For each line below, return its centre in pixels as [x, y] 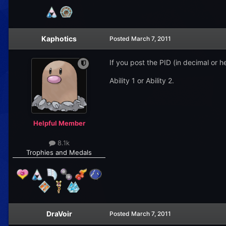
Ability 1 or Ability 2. [142, 80]
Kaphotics [59, 38]
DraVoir [59, 214]
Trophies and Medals [59, 153]
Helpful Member [59, 123]
